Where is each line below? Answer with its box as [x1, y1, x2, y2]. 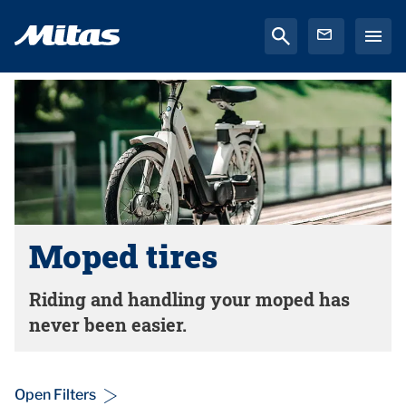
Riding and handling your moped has [29, 287, 350, 311]
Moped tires [29, 234, 217, 277]
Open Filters [14, 386, 96, 403]
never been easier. [29, 313, 187, 336]
